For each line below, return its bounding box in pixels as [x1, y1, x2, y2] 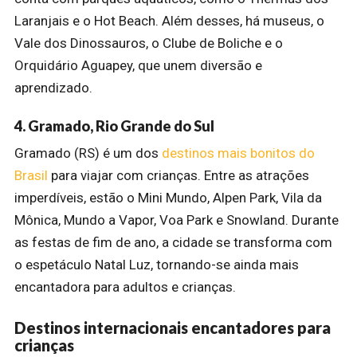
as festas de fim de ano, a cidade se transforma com [14, 234, 332, 251]
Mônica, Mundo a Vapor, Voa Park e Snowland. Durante [14, 212, 339, 229]
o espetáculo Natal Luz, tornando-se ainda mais [14, 257, 299, 273]
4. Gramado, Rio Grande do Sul [14, 117, 214, 135]
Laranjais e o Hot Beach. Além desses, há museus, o [14, 12, 324, 29]
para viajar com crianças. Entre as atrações [48, 167, 309, 184]
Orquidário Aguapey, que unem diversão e [14, 57, 262, 73]
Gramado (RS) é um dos [14, 145, 162, 162]
